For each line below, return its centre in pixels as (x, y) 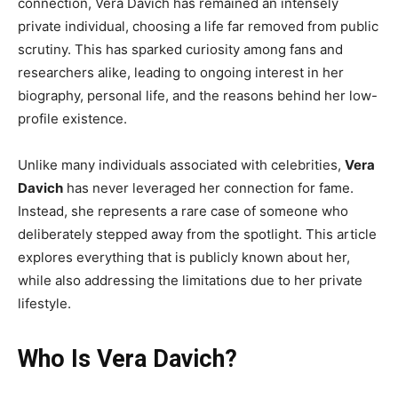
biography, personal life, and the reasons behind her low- (198, 95)
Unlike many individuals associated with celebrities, (181, 164)
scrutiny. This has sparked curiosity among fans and (180, 49)
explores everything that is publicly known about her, (184, 257)
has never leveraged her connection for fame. (208, 187)
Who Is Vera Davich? (127, 358)
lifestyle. (44, 303)
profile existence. (72, 118)
